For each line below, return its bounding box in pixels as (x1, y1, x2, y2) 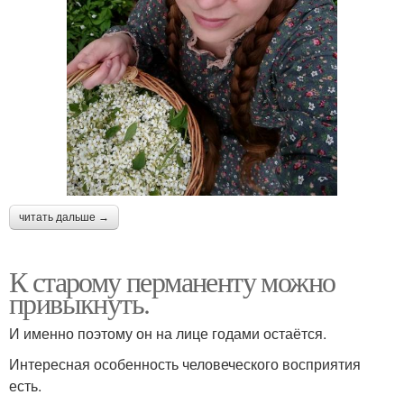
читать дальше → (19, 211, 109, 225)
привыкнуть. (9, 283, 150, 323)
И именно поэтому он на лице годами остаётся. (9, 323, 326, 344)
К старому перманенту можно (9, 262, 335, 301)
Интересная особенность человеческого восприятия (9, 353, 361, 375)
